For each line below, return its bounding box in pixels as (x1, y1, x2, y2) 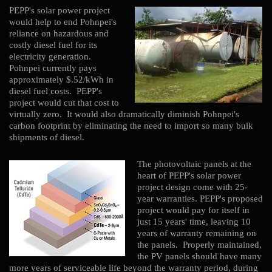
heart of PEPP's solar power (137, 169, 241, 180)
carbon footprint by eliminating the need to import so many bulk (9, 120, 253, 131)
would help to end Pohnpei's (9, 16, 117, 27)
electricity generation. (9, 50, 93, 61)
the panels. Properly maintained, (137, 239, 262, 250)
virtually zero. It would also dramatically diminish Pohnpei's (9, 108, 239, 119)
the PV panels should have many (137, 250, 262, 261)
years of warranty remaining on (137, 227, 256, 238)
